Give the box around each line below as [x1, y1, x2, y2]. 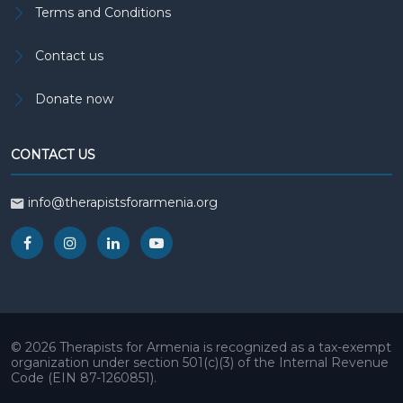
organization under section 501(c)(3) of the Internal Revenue [11, 354, 389, 371]
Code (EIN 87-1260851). [11, 370, 157, 386]
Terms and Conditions [35, 4, 171, 21]
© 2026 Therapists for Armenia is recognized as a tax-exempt [11, 339, 391, 355]
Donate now [35, 91, 113, 107]
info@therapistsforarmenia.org [28, 194, 218, 210]
